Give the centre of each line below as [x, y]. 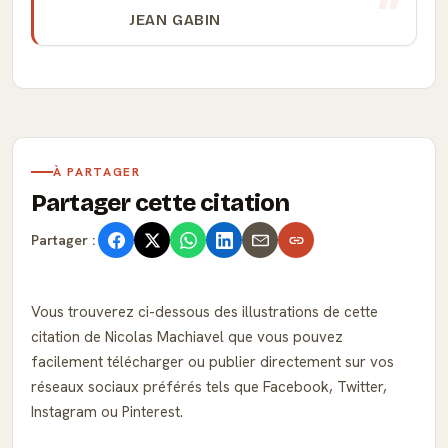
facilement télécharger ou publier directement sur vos [212, 362]
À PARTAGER [97, 172]
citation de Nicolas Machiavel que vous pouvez [187, 337]
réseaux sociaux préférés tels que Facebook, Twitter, [209, 387]
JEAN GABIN [176, 20]
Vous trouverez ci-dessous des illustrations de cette [204, 312]
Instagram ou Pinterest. [107, 412]
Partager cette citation [160, 203]
